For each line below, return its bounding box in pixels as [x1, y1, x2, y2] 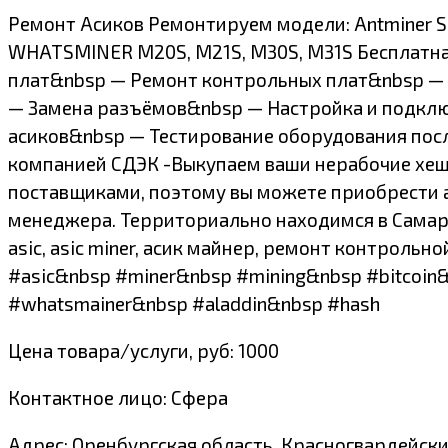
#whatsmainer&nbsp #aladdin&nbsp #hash [8, 292, 380, 316]
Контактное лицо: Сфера [8, 386, 228, 410]
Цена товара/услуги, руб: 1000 [8, 339, 279, 363]
